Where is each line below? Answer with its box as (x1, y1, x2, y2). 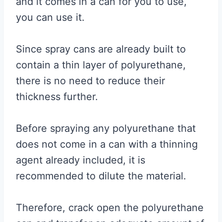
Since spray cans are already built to (16, 43, 186, 55)
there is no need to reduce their (16, 74, 165, 87)
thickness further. (16, 90, 98, 103)
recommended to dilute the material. (16, 169, 186, 182)
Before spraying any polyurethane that (16, 122, 196, 134)
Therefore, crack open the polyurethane (16, 201, 204, 214)
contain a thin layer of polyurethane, (16, 58, 186, 71)
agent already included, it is (16, 154, 145, 166)
